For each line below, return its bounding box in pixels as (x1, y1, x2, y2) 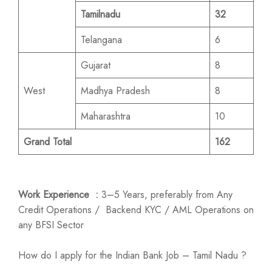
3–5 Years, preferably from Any (98, 188, 233, 202)
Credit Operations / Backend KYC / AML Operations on (18, 203, 254, 217)
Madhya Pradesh (81, 84, 150, 98)
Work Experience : (18, 188, 98, 202)
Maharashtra (81, 109, 131, 123)
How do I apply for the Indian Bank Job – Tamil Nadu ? (18, 248, 246, 262)
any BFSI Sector (18, 218, 84, 232)
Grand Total (24, 135, 72, 149)
